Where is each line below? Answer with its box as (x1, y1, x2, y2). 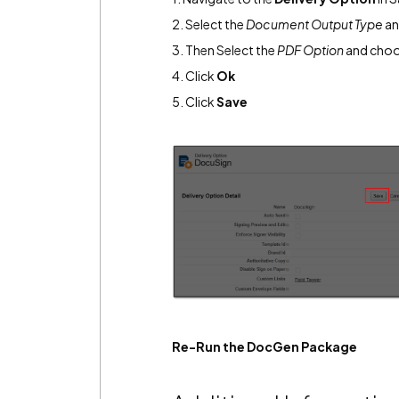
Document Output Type (246, 16, 383, 33)
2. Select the (172, 16, 246, 33)
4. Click (172, 68, 215, 85)
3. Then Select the (172, 42, 277, 59)
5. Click (172, 94, 216, 110)
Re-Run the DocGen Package (172, 338, 357, 354)
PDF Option (277, 42, 344, 59)
